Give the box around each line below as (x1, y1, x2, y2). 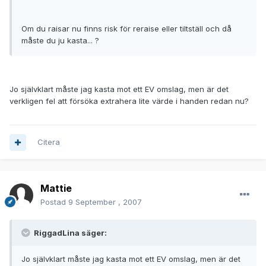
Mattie (40, 182, 72, 195)
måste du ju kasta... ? (21, 36, 99, 46)
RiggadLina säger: (32, 228, 107, 238)
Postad (40, 197, 68, 207)
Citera (37, 137, 60, 147)
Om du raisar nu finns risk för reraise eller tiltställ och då (21, 24, 232, 34)
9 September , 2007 (68, 197, 142, 207)
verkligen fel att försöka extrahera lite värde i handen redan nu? (9, 96, 249, 106)
